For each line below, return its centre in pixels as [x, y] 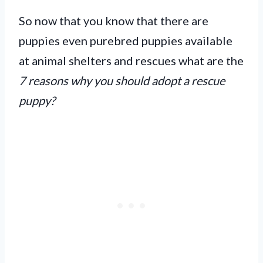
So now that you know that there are [114, 20]
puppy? [37, 100]
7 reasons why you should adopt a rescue [122, 80]
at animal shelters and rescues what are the [131, 60]
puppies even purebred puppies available [126, 40]
